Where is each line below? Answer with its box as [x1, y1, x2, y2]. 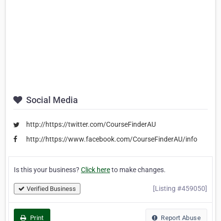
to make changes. [110, 166, 166, 174]
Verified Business [27, 185, 76, 193]
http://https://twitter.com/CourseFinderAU [26, 120, 156, 129]
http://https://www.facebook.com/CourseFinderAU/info [26, 135, 197, 143]
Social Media [24, 95, 78, 106]
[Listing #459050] [153, 184, 207, 193]
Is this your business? [14, 166, 81, 174]
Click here [81, 166, 110, 174]
